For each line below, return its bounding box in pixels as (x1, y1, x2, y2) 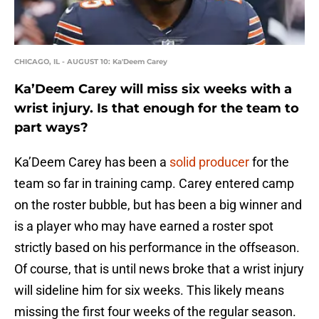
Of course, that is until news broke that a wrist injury (14, 261, 304, 277)
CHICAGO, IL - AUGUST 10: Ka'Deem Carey (14, 57, 167, 67)
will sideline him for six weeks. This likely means (14, 283, 284, 298)
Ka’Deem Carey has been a (14, 155, 169, 170)
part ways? (14, 120, 88, 136)
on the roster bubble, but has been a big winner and (14, 197, 302, 213)
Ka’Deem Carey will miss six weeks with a (14, 81, 292, 98)
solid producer (169, 155, 249, 170)
